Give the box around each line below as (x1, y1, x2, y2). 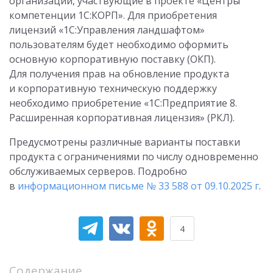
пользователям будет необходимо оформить (9, 38, 229, 52)
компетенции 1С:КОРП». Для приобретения (9, 9, 217, 23)
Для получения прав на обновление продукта (9, 67, 229, 81)
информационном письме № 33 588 (18, 179, 191, 193)
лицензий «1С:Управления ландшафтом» (9, 23, 205, 37)
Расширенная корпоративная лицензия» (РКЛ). (9, 111, 235, 125)
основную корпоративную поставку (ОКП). (9, 52, 216, 66)
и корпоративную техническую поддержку (9, 82, 217, 96)
